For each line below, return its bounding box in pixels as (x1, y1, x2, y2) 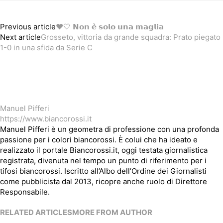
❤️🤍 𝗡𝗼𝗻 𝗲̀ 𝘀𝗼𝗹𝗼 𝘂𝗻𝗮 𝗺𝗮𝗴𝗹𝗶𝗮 (56, 22, 164, 32)
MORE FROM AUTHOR (72, 208, 152, 218)
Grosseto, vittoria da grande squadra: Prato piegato (41, 32, 221, 42)
